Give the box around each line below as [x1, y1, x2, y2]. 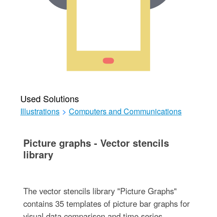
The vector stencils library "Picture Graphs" [23, 185, 177, 197]
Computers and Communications [68, 106, 182, 117]
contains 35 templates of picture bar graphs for [23, 198, 190, 209]
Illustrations [20, 106, 60, 117]
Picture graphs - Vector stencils [23, 136, 169, 150]
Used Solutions [20, 92, 79, 105]
